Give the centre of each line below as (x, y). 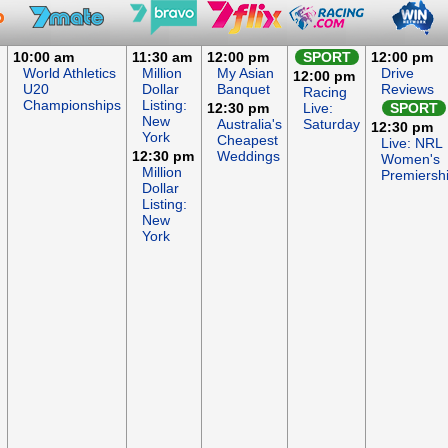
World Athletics (69, 73)
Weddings (248, 156)
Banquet (243, 89)
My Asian (245, 73)
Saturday (331, 124)
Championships (72, 105)
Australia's (249, 124)
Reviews (407, 89)
